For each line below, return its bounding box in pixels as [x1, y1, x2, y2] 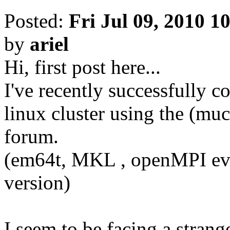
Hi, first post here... [4, 56, 161, 79]
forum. [4, 125, 59, 148]
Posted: [4, 10, 69, 32]
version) [4, 171, 70, 194]
